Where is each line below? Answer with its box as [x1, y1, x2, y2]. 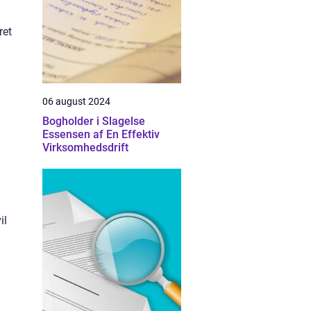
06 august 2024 [42, 96, 110, 107]
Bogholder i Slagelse [42, 115, 145, 128]
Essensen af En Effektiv [42, 128, 160, 141]
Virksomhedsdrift [42, 141, 128, 154]
